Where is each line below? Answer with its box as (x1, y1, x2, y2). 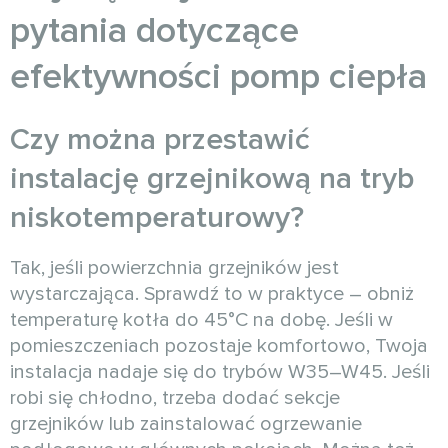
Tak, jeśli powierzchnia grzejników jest (10, 256, 339, 281)
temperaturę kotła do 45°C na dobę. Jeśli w (10, 308, 393, 333)
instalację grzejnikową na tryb (10, 160, 414, 198)
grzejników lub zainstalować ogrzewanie (10, 412, 362, 437)
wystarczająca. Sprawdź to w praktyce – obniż (10, 282, 414, 307)
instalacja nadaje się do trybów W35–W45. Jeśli (10, 360, 430, 385)
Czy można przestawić (10, 121, 310, 159)
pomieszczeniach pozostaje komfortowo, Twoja (10, 334, 428, 359)
